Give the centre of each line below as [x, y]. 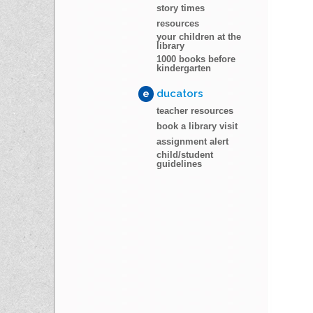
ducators [179, 94]
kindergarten [184, 68]
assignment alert [192, 141]
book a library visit [197, 126]
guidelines [179, 164]
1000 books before [196, 59]
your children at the [199, 37]
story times [181, 8]
